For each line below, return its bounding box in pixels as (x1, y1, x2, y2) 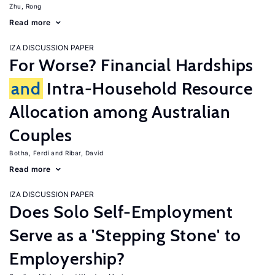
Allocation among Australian (9, 101, 231, 122)
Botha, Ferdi (9, 149, 49, 157)
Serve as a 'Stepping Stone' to (9, 225, 242, 246)
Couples (9, 125, 72, 145)
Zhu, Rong (9, 2, 42, 10)
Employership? (9, 248, 125, 269)
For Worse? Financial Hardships (9, 55, 254, 76)
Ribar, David (65, 149, 103, 157)
